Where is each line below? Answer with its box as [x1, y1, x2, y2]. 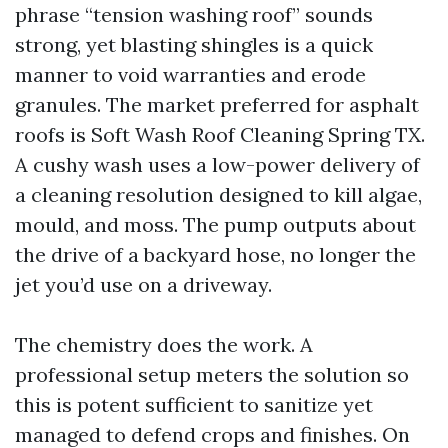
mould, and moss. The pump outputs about [15, 212, 416, 237]
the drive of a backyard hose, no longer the [15, 242, 416, 267]
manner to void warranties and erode [15, 62, 366, 87]
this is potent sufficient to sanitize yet [15, 392, 373, 417]
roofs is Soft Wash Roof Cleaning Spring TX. [15, 122, 425, 147]
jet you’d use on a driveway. [15, 272, 272, 297]
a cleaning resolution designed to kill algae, [15, 182, 422, 207]
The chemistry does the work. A [15, 332, 313, 357]
